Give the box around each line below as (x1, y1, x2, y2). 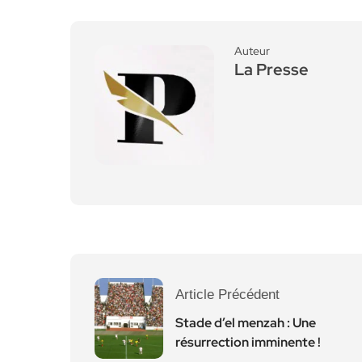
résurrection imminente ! (175, 334, 321, 351)
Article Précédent (175, 287, 280, 302)
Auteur (234, 44, 270, 58)
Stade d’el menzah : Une (175, 314, 316, 331)
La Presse (234, 59, 309, 80)
